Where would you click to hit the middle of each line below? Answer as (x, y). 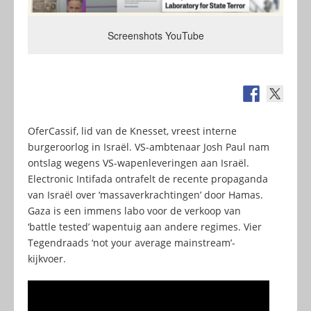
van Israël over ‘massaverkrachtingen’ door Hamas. (145, 195)
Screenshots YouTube (155, 35)
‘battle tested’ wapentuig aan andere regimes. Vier (145, 227)
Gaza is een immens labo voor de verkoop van (134, 211)
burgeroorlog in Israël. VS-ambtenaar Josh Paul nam (149, 147)
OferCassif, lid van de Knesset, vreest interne (132, 131)
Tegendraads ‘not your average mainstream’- (132, 243)
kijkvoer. (47, 259)
